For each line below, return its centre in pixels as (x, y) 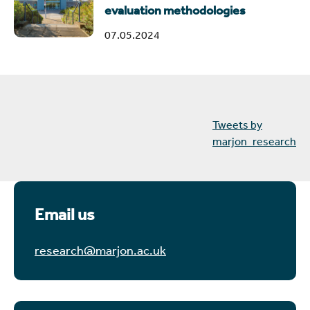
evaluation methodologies (175, 11)
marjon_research (254, 142)
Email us (64, 215)
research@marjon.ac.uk (100, 250)
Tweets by (237, 125)
